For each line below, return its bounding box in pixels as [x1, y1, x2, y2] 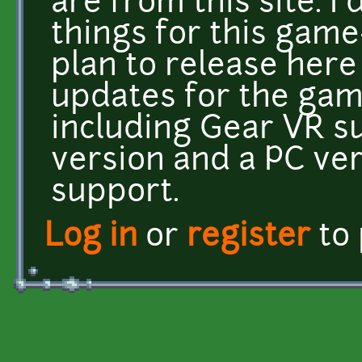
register [187, 221, 310, 254]
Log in [44, 221, 137, 254]
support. [51, 177, 179, 209]
